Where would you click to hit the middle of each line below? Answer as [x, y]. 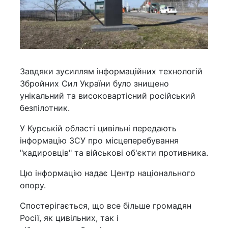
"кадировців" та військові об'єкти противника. [114, 153]
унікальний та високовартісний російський [108, 96]
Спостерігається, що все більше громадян [106, 206]
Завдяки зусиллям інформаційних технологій [111, 72]
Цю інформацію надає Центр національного [108, 173]
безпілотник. [45, 108]
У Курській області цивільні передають [98, 129]
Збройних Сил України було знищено [94, 84]
